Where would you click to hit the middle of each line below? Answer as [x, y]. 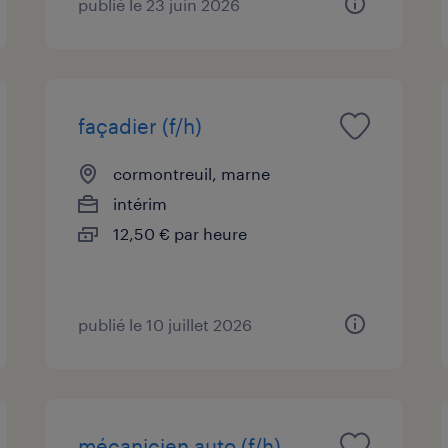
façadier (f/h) [140, 125]
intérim [140, 203]
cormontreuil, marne [192, 173]
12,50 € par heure [180, 233]
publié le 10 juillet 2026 [165, 324]
